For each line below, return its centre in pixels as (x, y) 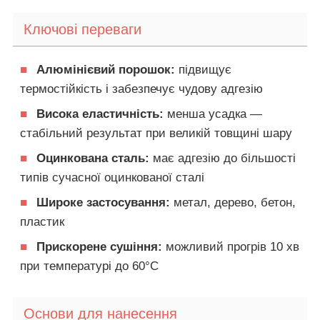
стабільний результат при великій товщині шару (156, 133)
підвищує (203, 69)
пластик (42, 221)
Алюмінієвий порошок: (106, 69)
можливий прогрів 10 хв (231, 246)
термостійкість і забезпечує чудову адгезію (141, 89)
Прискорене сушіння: (99, 246)
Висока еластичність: (100, 114)
